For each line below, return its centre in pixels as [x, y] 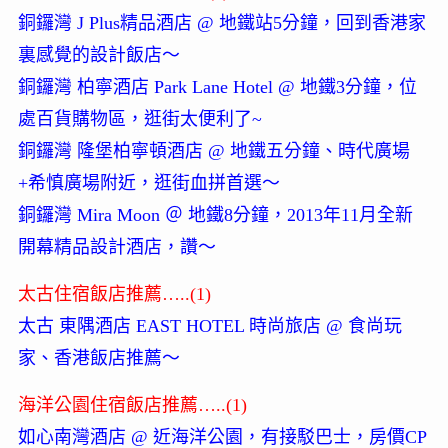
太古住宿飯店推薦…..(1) [114, 294]
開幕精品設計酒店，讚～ [116, 247]
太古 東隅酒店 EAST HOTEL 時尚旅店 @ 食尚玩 [209, 326]
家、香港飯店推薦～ [98, 358]
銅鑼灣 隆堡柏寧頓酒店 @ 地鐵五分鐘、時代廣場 [213, 151]
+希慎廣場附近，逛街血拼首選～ [148, 183]
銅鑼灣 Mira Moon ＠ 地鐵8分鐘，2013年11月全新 [215, 215]
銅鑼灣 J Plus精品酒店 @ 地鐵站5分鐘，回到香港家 [221, 23]
